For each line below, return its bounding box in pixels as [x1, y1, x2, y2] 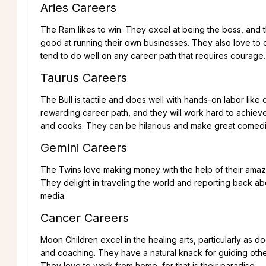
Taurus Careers [40, 71, 127, 85]
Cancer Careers [40, 211, 129, 226]
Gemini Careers [40, 141, 127, 156]
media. [40, 191, 66, 201]
